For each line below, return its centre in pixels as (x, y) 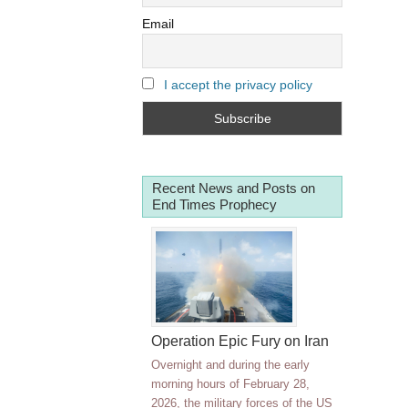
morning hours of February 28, (230, 383)
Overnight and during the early (230, 364)
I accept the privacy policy (238, 84)
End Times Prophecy (214, 204)
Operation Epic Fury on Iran (240, 341)
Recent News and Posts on (234, 188)
